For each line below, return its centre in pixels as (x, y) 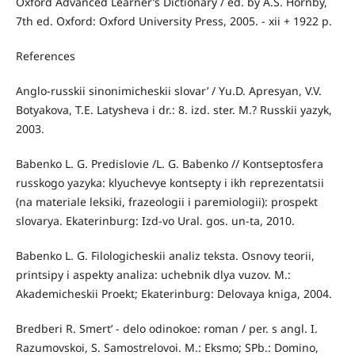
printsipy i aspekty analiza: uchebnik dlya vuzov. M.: (153, 275)
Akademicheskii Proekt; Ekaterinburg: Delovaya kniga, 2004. (174, 294)
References (45, 56)
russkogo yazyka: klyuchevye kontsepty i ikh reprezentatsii (170, 183)
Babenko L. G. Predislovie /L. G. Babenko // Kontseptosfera (169, 164)
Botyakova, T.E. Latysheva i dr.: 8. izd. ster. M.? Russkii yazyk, (174, 110)
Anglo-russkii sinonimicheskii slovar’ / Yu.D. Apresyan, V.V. (168, 91)
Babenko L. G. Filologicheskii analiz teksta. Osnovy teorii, (165, 256)
